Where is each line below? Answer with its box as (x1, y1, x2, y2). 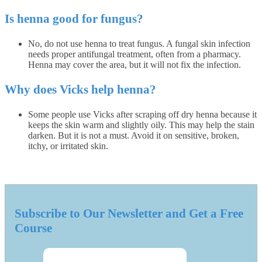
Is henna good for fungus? (5, 11, 143, 26)
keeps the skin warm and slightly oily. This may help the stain (28, 119, 254, 130)
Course (15, 220, 52, 235)
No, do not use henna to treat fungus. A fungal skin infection (28, 38, 250, 49)
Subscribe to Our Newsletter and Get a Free (15, 206, 243, 220)
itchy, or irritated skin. (28, 140, 108, 151)
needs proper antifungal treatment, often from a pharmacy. (28, 49, 241, 59)
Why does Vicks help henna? (5, 82, 156, 96)
